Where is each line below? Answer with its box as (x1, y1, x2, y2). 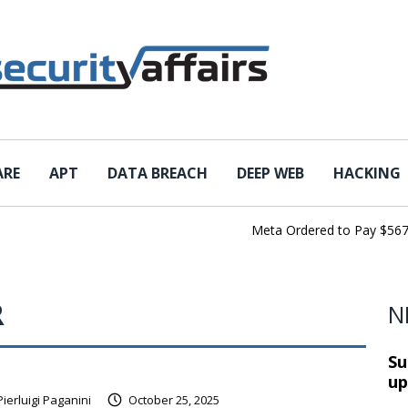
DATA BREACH (107, 163, 208, 183)
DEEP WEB (237, 163, 304, 183)
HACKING (333, 163, 401, 183)
